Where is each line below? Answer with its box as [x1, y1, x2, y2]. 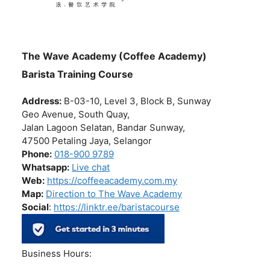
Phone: [22, 148, 52, 160]
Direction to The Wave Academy [46, 188, 182, 200]
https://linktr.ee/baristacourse [54, 201, 180, 213]
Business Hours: [22, 248, 94, 260]
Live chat [72, 162, 110, 174]
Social [22, 201, 49, 213]
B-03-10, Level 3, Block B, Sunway [64, 95, 211, 107]
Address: [22, 95, 61, 107]
